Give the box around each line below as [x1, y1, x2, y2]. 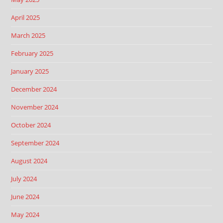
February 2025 [11, 48, 54, 58]
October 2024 [11, 120, 51, 129]
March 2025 [11, 30, 46, 40]
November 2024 [11, 102, 59, 111]
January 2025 [11, 66, 49, 76]
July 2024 [11, 174, 37, 183]
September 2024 [11, 138, 60, 147]
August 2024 [11, 156, 48, 165]
